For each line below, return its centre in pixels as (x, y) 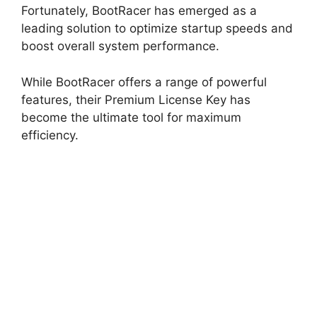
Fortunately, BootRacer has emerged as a (139, 11)
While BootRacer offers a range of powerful (144, 82)
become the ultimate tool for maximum (131, 117)
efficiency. (50, 135)
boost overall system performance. (120, 46)
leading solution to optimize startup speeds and (157, 29)
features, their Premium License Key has (136, 99)
